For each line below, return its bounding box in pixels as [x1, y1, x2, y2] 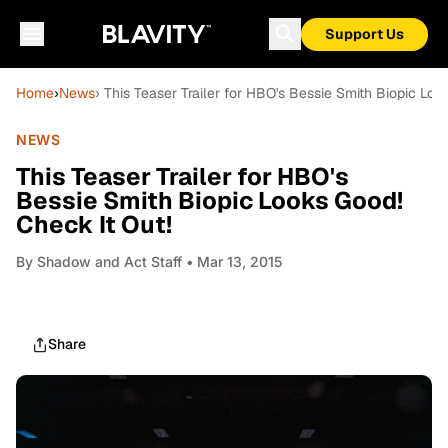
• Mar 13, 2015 [182, 253, 282, 270]
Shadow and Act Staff [37, 253, 182, 270]
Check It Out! [16, 209, 172, 240]
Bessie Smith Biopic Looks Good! [16, 185, 403, 216]
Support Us [325, 25, 404, 43]
